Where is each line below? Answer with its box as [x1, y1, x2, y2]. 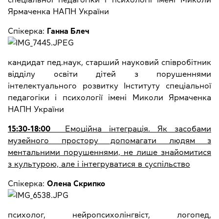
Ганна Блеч [47, 27, 89, 35]
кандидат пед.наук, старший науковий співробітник [8, 58, 211, 66]
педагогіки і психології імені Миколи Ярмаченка [8, 93, 211, 102]
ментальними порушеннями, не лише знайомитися [8, 148, 211, 156]
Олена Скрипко [47, 179, 105, 188]
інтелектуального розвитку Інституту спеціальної [8, 82, 211, 90]
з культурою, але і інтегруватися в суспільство [8, 160, 190, 168]
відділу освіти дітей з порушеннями [8, 70, 211, 78]
